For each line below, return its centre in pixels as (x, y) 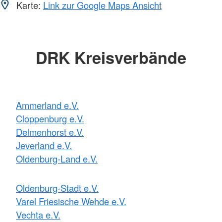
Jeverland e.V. (44, 145)
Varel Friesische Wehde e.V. (71, 201)
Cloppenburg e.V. (50, 119)
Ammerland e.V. (47, 105)
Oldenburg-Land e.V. (57, 159)
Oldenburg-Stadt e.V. (57, 188)
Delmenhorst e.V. (50, 132)
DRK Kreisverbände (111, 57)
